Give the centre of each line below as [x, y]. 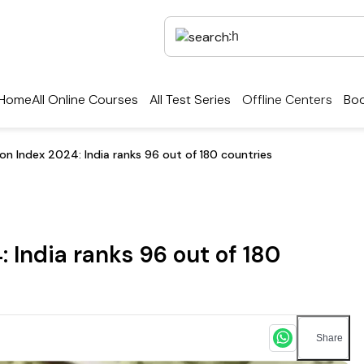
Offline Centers [287, 100]
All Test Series [190, 100]
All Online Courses [85, 100]
